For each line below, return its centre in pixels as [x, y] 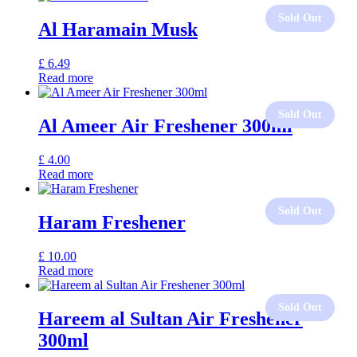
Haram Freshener [112, 222]
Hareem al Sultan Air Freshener [171, 318]
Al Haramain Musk [118, 30]
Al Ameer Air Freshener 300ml [165, 126]
